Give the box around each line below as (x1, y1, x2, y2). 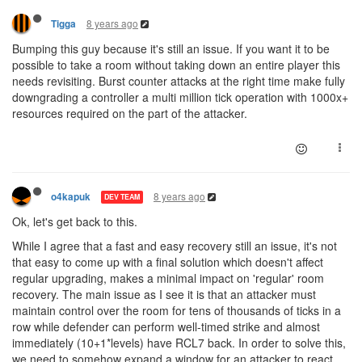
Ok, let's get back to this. (12, 213, 137, 229)
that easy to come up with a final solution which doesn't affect (12, 253, 323, 270)
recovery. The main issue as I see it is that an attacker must (12, 285, 316, 302)
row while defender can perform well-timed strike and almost (12, 318, 320, 335)
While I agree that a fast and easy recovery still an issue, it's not (12, 237, 337, 254)
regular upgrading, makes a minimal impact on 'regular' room (12, 269, 324, 286)
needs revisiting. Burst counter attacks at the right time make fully (12, 72, 345, 89)
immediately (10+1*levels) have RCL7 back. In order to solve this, (12, 334, 346, 351)
